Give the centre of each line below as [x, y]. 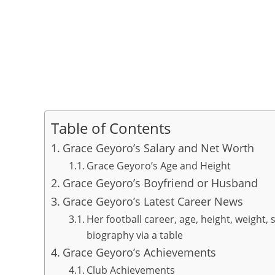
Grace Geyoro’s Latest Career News [153, 201]
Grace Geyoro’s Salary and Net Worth [158, 148]
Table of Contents [111, 128]
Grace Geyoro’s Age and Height [158, 166]
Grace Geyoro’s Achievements [139, 252]
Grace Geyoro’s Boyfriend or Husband [160, 183]
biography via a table [134, 235]
